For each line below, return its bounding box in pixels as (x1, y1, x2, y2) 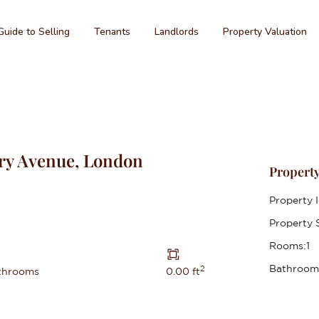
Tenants (94, 25, 130, 38)
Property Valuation (223, 25, 307, 38)
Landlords (155, 25, 199, 38)
